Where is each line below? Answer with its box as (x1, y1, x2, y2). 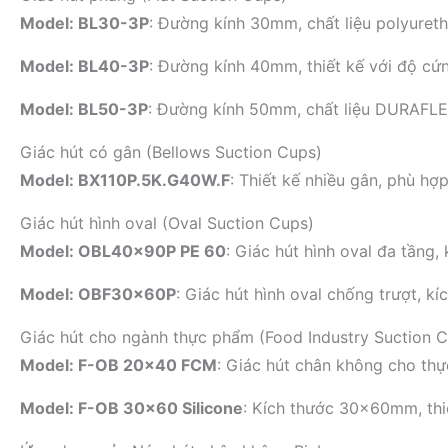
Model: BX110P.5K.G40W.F (20, 170, 230, 190)
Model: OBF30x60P (20, 284, 176, 304)
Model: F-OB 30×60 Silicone (20, 398, 243, 418)
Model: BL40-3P (20, 56, 149, 76)
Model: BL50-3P (20, 99, 148, 119)
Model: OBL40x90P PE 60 (20, 241, 226, 261)
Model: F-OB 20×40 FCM (20, 355, 217, 375)
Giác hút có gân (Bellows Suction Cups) (20, 142, 322, 162)
